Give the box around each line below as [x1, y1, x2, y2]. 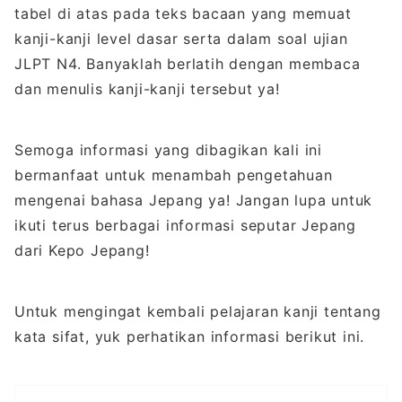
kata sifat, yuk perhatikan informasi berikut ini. [14, 327, 365, 345]
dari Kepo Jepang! [14, 240, 150, 259]
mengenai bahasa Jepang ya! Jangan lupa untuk [14, 190, 373, 209]
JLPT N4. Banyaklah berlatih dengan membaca [14, 54, 361, 73]
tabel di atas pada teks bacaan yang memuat [14, 4, 352, 22]
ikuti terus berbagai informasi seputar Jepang [14, 215, 356, 234]
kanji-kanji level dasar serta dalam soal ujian [14, 29, 348, 48]
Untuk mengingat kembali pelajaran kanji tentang [14, 301, 381, 320]
